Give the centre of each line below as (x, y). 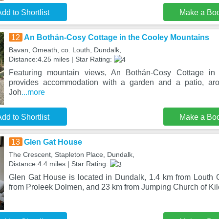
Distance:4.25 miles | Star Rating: (61, 59)
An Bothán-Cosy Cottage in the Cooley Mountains (116, 37)
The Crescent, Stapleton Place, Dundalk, (71, 154)
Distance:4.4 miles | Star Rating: (59, 164)
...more (33, 92)
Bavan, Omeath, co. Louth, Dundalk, (65, 50)
